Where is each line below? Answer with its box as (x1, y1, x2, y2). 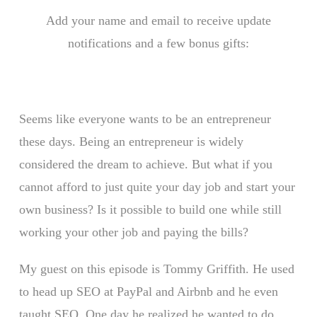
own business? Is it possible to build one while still (18, 202, 282, 217)
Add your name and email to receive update (45, 13, 271, 28)
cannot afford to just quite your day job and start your (18, 179, 295, 194)
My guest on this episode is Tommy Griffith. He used (18, 261, 294, 276)
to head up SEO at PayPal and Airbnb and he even (18, 284, 278, 299)
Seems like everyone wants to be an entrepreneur (18, 111, 271, 126)
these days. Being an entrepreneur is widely (18, 134, 243, 149)
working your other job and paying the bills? (18, 224, 248, 239)
